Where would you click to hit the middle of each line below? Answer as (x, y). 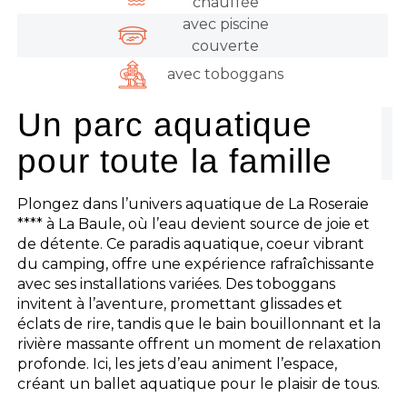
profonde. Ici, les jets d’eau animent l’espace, (178, 363)
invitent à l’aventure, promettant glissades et (180, 303)
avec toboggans (226, 74)
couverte (226, 46)
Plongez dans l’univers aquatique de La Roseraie (194, 203)
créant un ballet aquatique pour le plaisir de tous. (199, 383)
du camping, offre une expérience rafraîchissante (196, 263)
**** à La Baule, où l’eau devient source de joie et (194, 223)
